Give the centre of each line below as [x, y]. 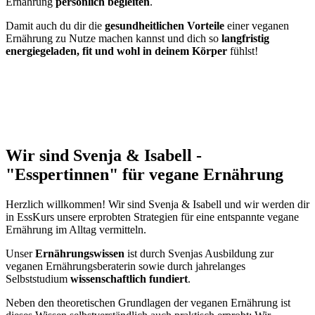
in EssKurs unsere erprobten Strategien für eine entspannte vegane [152, 217]
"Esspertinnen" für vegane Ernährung [144, 175]
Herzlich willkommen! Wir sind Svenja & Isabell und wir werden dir [157, 204]
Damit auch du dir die [55, 26]
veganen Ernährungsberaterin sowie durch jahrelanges [126, 266]
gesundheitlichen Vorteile [165, 26]
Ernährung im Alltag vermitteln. [76, 229]
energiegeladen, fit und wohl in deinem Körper [118, 51]
